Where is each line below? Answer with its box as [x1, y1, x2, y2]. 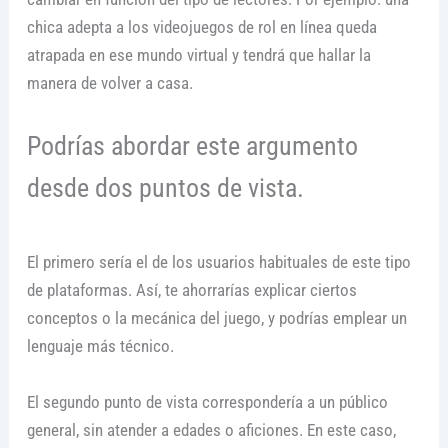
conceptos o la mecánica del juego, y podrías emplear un [26, 308, 407, 329]
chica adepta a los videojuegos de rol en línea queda [26, 17, 377, 38]
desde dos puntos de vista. [26, 173, 304, 204]
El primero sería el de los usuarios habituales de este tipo [26, 252, 411, 273]
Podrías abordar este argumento [26, 131, 358, 162]
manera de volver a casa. [26, 73, 193, 94]
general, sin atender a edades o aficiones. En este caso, [26, 419, 396, 440]
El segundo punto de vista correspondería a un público [26, 391, 388, 412]
